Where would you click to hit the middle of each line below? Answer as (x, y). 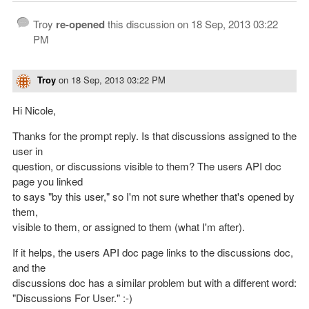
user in (28, 150)
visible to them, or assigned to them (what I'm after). (129, 226)
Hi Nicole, (34, 110)
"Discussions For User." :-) (72, 297)
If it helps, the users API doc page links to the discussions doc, (153, 252)
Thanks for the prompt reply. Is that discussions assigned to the (154, 135)
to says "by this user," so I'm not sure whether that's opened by (153, 196)
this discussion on (148, 24)
